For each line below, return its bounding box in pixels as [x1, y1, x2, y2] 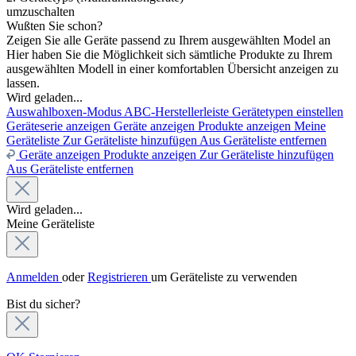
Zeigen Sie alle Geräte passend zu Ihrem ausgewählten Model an [6, 33, 331, 47]
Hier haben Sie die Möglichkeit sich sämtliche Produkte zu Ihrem [6, 47, 332, 61]
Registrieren [87, 269, 151, 284]
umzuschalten [6, 4, 75, 18]
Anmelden [6, 269, 62, 284]
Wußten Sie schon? [6, 18, 103, 33]
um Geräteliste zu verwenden [151, 269, 297, 284]
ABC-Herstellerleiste [124, 104, 232, 118]
